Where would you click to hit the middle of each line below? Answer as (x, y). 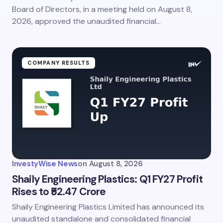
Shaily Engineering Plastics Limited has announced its (108, 207)
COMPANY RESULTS (59, 62)
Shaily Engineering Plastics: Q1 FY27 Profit (107, 179)
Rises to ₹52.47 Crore (59, 191)
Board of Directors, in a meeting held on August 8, (102, 9)
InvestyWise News (45, 164)
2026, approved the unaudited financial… (86, 21)
